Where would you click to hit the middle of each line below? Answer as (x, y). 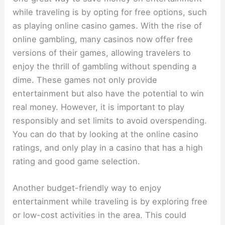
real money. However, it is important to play (99, 107)
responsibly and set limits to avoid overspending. (110, 121)
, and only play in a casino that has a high (122, 148)
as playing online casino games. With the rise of (107, 26)
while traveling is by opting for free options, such (110, 12)
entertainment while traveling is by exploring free (110, 202)
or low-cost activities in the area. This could (100, 215)
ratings (26, 148)
